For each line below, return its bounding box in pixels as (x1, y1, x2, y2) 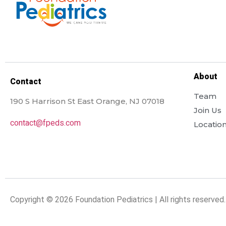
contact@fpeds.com (10, 117, 81, 129)
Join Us (194, 105, 222, 115)
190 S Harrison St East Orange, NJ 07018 (10, 96, 164, 106)
